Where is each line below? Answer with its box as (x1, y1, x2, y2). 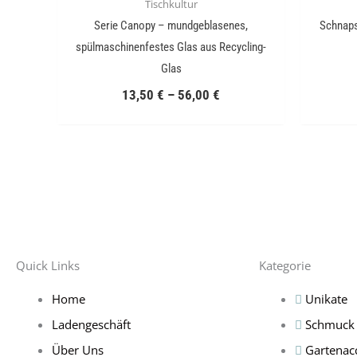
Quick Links (16, 257, 80, 273)
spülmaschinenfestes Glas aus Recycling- (76, 40, 266, 55)
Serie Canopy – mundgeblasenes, (94, 18, 248, 33)
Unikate (305, 290, 347, 307)
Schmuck (305, 316, 355, 332)
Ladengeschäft (52, 316, 131, 332)
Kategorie (259, 257, 311, 273)
